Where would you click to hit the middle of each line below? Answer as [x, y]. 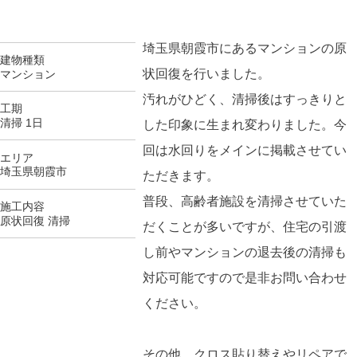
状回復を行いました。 [207, 73]
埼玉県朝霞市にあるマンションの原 [245, 47]
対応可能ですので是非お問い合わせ [245, 277]
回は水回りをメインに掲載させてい [245, 149]
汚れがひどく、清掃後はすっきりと [245, 98]
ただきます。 [181, 175]
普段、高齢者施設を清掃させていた [245, 200]
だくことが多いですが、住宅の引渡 [245, 226]
